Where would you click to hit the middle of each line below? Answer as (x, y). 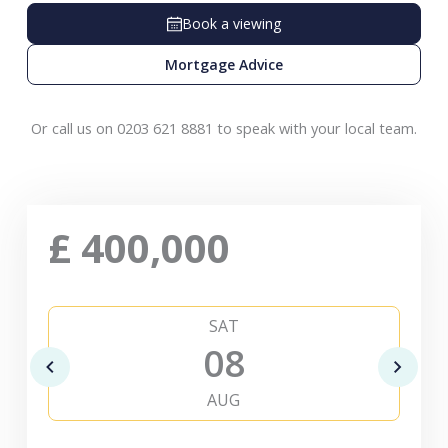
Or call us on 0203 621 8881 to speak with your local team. (223, 128)
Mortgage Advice (223, 65)
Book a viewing (231, 24)
